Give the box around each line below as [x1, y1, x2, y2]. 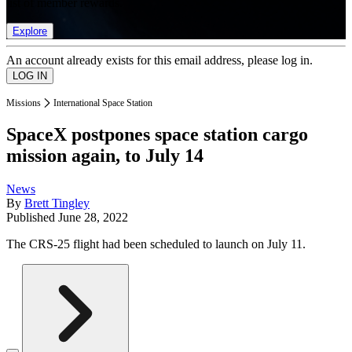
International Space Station [53, 97, 152, 108]
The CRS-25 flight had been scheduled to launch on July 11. [6, 237, 306, 251]
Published [6, 211, 58, 225]
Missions [6, 97, 41, 108]
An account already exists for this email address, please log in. [6, 53, 313, 67]
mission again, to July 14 [6, 145, 203, 167]
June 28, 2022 [58, 211, 128, 225]
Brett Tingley [24, 196, 90, 211]
